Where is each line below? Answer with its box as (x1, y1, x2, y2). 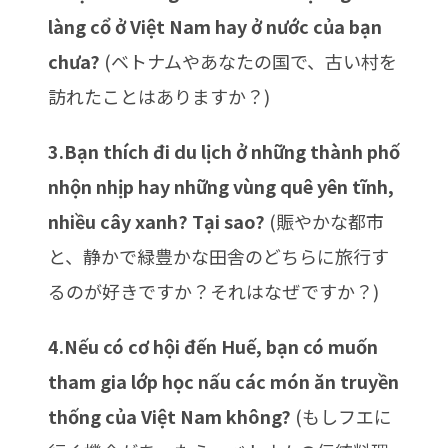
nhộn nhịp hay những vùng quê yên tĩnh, (48, 173, 394, 199)
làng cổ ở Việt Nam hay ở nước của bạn (48, 13, 382, 39)
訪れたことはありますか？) (48, 83, 270, 109)
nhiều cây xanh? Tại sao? (48, 208, 265, 234)
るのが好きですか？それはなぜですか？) (48, 278, 379, 304)
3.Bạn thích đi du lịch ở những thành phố (48, 138, 400, 164)
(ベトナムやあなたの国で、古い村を (100, 48, 397, 74)
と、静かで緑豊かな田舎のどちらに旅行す (48, 243, 389, 269)
